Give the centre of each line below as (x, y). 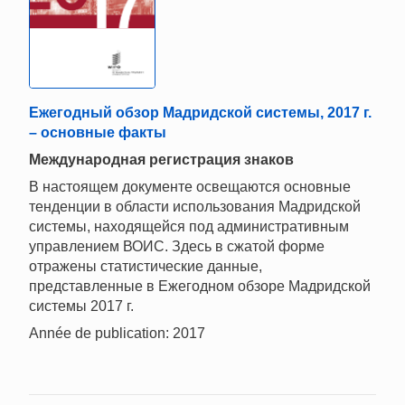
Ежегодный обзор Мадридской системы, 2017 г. (200, 113)
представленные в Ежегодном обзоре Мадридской (200, 287)
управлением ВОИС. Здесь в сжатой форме (177, 247)
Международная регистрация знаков (161, 160)
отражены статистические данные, (146, 267)
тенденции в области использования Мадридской (195, 207)
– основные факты (98, 133)
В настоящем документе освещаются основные (190, 187)
